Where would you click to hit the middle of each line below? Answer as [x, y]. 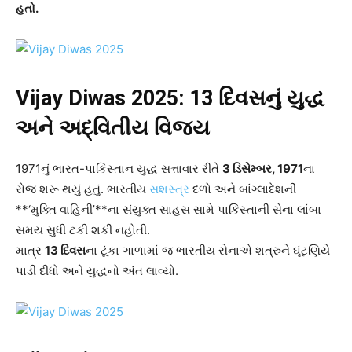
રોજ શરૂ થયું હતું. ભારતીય [82, 189]
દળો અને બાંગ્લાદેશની [244, 189]
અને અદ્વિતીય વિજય [113, 128]
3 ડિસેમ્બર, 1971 [263, 169]
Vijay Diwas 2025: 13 [117, 99]
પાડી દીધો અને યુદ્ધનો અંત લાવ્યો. [97, 271]
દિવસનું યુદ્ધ [271, 99]
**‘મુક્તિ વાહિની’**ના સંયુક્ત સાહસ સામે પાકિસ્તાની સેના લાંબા [169, 210]
